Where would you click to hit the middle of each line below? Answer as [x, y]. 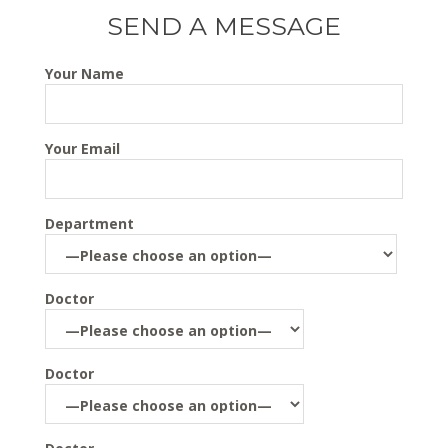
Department [89, 224]
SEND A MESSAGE [224, 26]
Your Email [82, 149]
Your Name [84, 74]
